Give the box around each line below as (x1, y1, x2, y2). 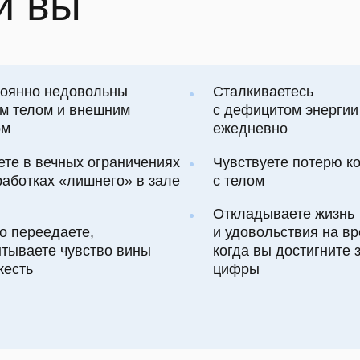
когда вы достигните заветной (151, 100, 333, 116)
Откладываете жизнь (151, 67, 279, 83)
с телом (151, 38, 198, 53)
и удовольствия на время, (151, 84, 309, 99)
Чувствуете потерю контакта (151, 22, 323, 37)
